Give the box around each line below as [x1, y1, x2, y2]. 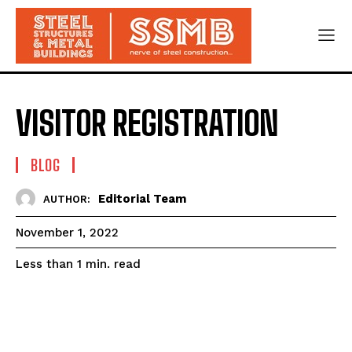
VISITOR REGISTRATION [16, 104, 278, 143]
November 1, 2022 [16, 225, 119, 240]
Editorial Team [98, 191, 186, 206]
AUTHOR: [43, 192, 90, 205]
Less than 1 [16, 257, 82, 272]
